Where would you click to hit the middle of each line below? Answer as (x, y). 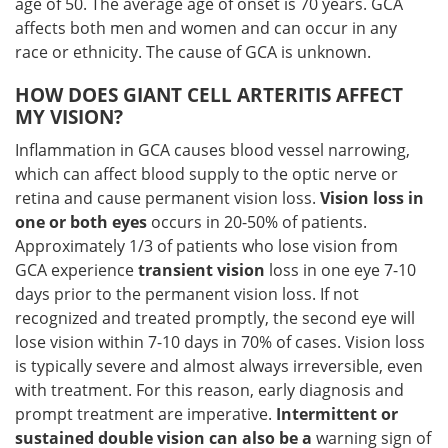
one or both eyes (81, 222)
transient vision (203, 270)
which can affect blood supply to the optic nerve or (206, 174)
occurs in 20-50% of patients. (257, 222)
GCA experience (76, 270)
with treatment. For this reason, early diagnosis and (209, 390)
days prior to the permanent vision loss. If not (187, 294)
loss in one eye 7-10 (342, 270)
